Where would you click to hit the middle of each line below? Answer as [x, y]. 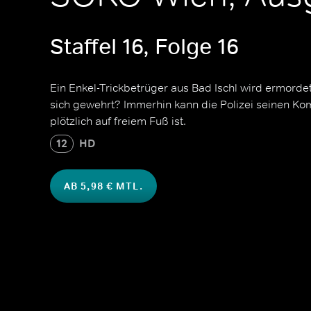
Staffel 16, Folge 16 [144, 47]
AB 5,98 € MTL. [103, 186]
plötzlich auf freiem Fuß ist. [118, 121]
